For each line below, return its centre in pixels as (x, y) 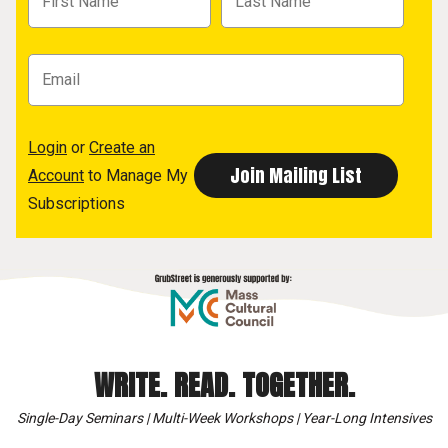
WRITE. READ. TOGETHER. (224, 385)
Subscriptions (76, 203)
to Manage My (136, 175)
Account (56, 175)
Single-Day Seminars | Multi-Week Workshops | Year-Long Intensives (224, 418)
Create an (122, 147)
